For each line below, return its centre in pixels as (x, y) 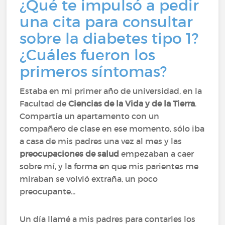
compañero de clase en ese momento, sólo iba (112, 129)
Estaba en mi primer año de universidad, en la (111, 91)
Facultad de (44, 103)
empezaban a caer (157, 154)
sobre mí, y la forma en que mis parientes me (109, 166)
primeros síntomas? (95, 72)
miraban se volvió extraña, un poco (89, 179)
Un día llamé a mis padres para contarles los (108, 219)
